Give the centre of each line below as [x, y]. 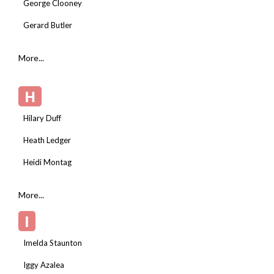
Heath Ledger [47, 140]
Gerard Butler [48, 25]
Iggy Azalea [44, 265]
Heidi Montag [47, 162]
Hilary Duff [42, 118]
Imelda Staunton [53, 243]
